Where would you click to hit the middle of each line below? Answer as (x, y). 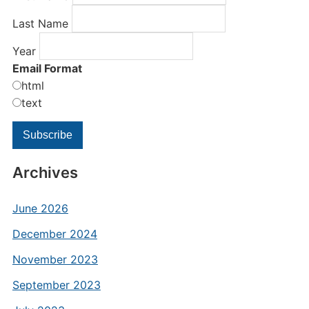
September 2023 (56, 285)
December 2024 (54, 234)
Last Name (42, 23)
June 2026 (40, 208)
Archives (45, 172)
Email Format (47, 68)
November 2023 (55, 259)
